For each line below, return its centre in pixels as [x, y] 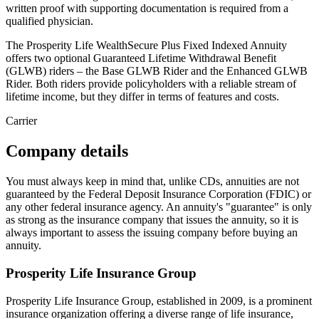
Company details [67, 151]
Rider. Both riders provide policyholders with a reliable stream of [151, 84]
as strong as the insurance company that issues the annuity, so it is [152, 220]
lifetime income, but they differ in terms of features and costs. [142, 97]
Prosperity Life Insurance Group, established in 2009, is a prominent [159, 300]
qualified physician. [49, 21]
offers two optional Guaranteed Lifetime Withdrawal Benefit [141, 58]
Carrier [21, 121]
